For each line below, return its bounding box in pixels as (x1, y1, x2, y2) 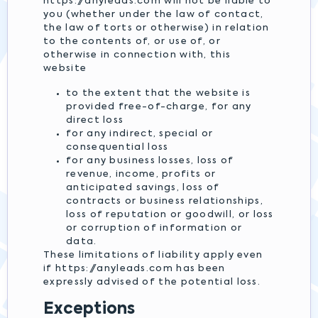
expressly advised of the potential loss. (43, 278, 261, 287)
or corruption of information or (66, 224, 243, 233)
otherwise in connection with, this (43, 50, 231, 60)
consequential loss (66, 143, 169, 152)
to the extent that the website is (66, 89, 251, 98)
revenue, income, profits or (66, 170, 216, 179)
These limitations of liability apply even (43, 251, 263, 260)
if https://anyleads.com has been (43, 264, 226, 273)
